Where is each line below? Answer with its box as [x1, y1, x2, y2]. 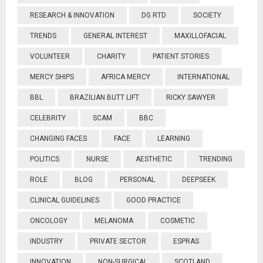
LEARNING [157, 134, 190, 143]
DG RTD [141, 11, 166, 19]
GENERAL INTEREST [83, 32, 147, 40]
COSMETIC [160, 217, 195, 225]
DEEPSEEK [182, 176, 215, 184]
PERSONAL [120, 176, 155, 184]
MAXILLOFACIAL [174, 32, 226, 40]
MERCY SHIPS [30, 73, 74, 81]
